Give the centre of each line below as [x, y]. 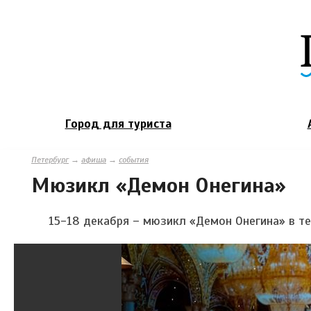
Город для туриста [118, 124]
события [134, 159]
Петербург [50, 159]
